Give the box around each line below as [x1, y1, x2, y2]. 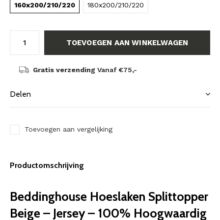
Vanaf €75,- [95, 66, 137, 74]
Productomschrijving [10, 161, 84, 170]
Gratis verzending [32, 66, 95, 74]
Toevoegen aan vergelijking [25, 125, 112, 133]
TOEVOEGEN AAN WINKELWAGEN [66, 38, 189, 47]
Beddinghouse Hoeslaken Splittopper [10, 189, 208, 204]
